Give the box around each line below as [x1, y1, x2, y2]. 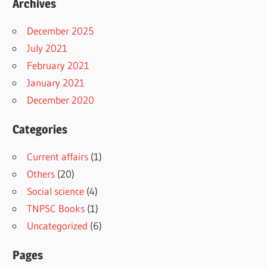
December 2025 [27, 24, 94, 37]
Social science [27, 185, 85, 198]
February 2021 [27, 58, 90, 72]
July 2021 [27, 41, 68, 54]
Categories [13, 122, 68, 137]
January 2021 [27, 76, 85, 89]
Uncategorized [27, 219, 88, 232]
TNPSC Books [27, 202, 85, 215]
